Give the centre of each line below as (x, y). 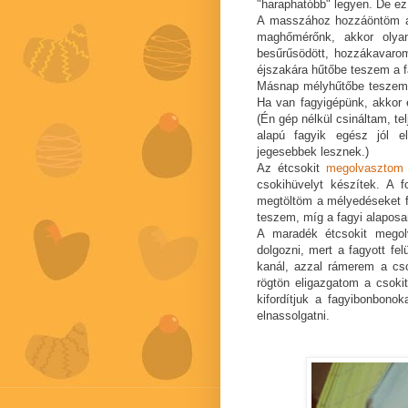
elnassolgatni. (293, 316)
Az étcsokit (291, 168)
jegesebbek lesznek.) (313, 152)
